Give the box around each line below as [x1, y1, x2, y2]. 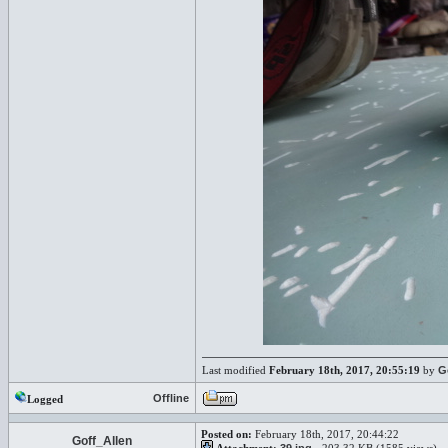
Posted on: [201, 428, 252, 440]
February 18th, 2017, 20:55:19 [269, 364, 420, 376]
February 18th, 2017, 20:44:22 [252, 428, 399, 440]
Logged [27, 393, 63, 405]
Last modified [202, 364, 269, 376]
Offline [153, 392, 189, 404]
